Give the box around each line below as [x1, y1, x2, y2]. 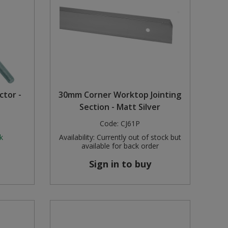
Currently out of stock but [94, 132, 181, 142]
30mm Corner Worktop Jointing [59, 89, 182, 101]
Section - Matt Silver [79, 101, 161, 113]
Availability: [59, 132, 95, 142]
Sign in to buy [89, 158, 151, 170]
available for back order [81, 141, 159, 151]
